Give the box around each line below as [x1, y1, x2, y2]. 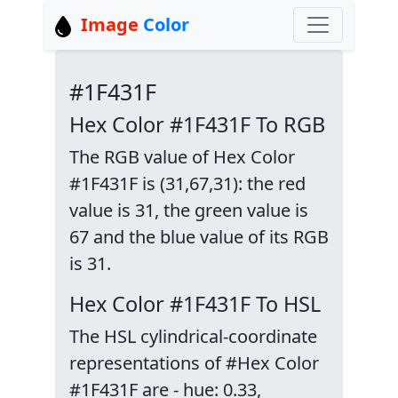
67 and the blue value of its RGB [69, 225, 329, 249]
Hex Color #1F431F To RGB [69, 110, 325, 139]
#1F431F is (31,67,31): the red [69, 171, 306, 195]
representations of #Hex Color [69, 351, 319, 375]
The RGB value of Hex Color [69, 145, 295, 169]
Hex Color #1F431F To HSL [69, 290, 321, 318]
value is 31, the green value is [69, 198, 308, 222]
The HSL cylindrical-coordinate [69, 324, 317, 348]
